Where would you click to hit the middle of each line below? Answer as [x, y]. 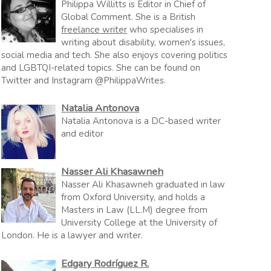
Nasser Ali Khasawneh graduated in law [143, 184]
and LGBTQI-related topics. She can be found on [101, 67]
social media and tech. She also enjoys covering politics [115, 55]
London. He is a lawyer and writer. [72, 235]
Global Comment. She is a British [129, 17]
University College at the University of [139, 223]
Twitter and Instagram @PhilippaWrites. [84, 80]
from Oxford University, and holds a [133, 197]
